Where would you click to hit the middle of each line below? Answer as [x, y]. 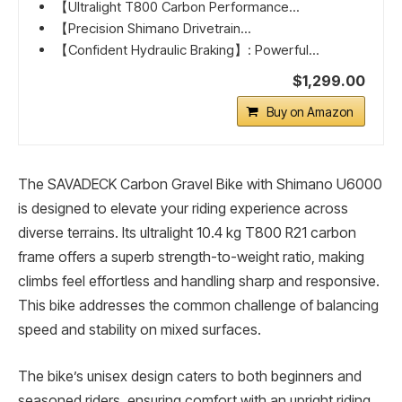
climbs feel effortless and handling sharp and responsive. [199, 282]
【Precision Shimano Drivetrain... [153, 29]
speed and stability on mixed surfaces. [140, 330]
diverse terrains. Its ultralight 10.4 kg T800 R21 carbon [187, 233]
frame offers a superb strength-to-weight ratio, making [191, 258]
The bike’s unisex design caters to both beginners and [190, 376]
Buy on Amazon [310, 112]
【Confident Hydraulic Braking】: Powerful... [187, 50]
